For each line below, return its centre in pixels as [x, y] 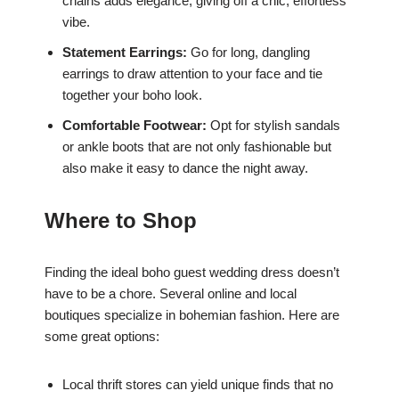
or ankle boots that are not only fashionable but [197, 146]
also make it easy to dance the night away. [185, 167]
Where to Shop [121, 220]
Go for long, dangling [248, 52]
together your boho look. [132, 94]
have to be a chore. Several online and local [171, 293]
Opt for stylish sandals [273, 125]
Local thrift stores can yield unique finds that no [198, 384]
